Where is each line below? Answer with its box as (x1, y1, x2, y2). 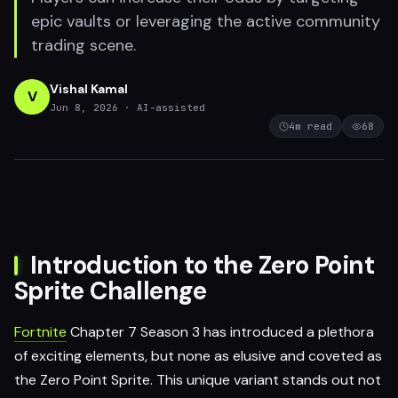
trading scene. (31, 35, 136, 56)
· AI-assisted (124, 100, 205, 114)
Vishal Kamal (50, 80, 128, 97)
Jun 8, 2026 (50, 100, 118, 114)
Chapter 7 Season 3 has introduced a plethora (67, 322, 374, 341)
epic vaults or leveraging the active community (31, 11, 380, 32)
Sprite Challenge (14, 275, 207, 307)
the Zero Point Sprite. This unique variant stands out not (14, 370, 381, 389)
